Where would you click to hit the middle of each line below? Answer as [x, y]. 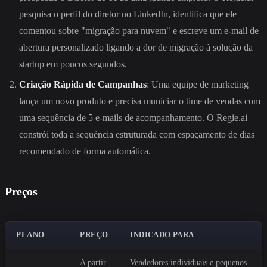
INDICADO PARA [162, 235]
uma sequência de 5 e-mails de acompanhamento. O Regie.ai [133, 117]
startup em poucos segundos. [73, 64]
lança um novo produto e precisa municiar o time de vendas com [140, 101]
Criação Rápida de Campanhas [83, 84]
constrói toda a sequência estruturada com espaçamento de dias [137, 134]
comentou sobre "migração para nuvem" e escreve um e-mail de [139, 30]
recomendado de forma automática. [85, 151]
